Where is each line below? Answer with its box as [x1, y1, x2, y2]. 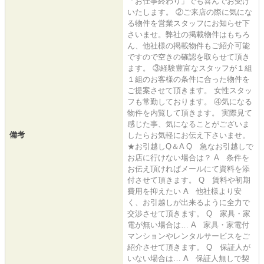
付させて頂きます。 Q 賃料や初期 [127, 176, 250, 185]
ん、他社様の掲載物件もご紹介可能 [127, 41, 250, 51]
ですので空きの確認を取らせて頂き [127, 52, 250, 62]
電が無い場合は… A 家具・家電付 [127, 220, 249, 230]
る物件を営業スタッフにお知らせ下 [127, 19, 250, 28]
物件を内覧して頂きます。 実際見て [127, 108, 252, 118]
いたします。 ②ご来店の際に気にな [127, 8, 252, 17]
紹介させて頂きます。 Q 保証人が [127, 243, 250, 252]
